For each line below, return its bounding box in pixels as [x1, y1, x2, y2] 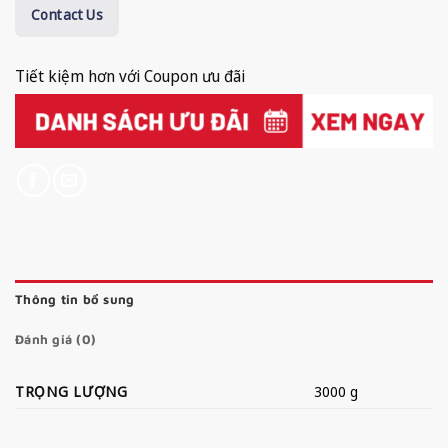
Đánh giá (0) [15, 332, 97, 348]
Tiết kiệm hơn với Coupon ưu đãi [15, 64, 245, 87]
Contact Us [31, 4, 104, 24]
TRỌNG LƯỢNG [15, 382, 128, 402]
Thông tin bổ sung [15, 292, 135, 308]
